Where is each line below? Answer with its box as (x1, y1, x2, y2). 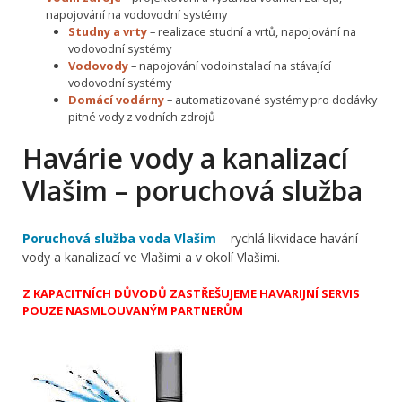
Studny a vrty (68, 23, 148, 40)
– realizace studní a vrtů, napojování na (147, 23, 357, 40)
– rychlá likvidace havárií (216, 230, 358, 248)
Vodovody (68, 57, 129, 74)
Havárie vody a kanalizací (22, 140, 348, 178)
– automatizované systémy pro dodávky (164, 92, 378, 109)
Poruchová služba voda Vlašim (22, 230, 216, 248)
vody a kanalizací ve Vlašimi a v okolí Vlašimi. (22, 249, 280, 267)
